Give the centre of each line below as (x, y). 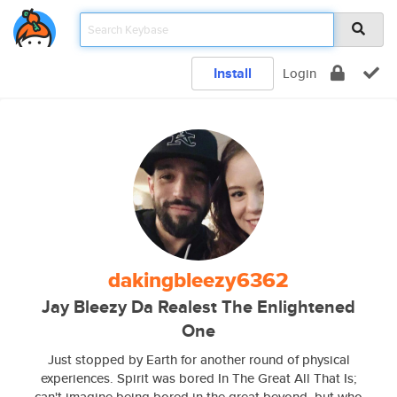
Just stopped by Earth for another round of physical (198, 359)
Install (233, 73)
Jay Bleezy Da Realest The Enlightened (198, 307)
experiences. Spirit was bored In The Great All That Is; (198, 378)
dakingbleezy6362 (198, 280)
